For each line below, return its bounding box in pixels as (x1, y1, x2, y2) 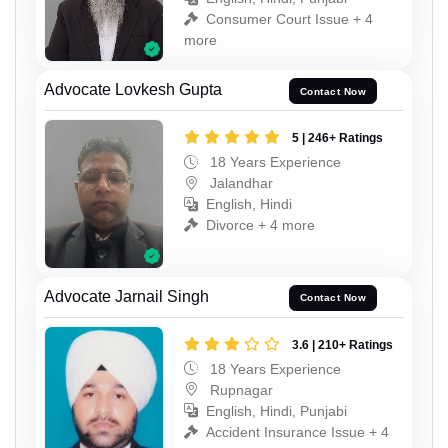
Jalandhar (206, 175, 273, 192)
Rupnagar (206, 381, 273, 398)
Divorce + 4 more (206, 217, 315, 234)
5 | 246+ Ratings (292, 131, 383, 146)
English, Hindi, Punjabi (206, 402, 347, 419)
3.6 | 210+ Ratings (292, 337, 393, 352)
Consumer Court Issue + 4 (206, 10, 373, 27)
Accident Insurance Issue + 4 (206, 423, 389, 440)
